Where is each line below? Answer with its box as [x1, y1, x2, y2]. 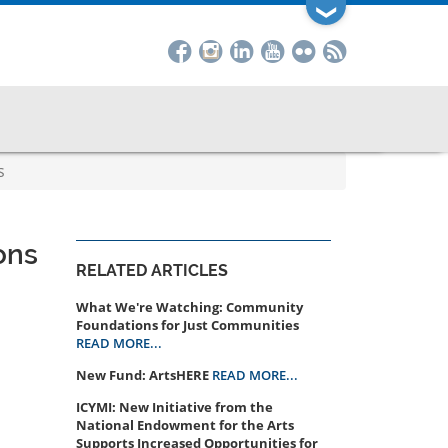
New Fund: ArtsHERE [76, 366, 209, 384]
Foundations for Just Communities [76, 316, 299, 334]
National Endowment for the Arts [76, 416, 294, 434]
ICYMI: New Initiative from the [76, 398, 273, 416]
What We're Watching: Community [76, 298, 303, 316]
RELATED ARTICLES [76, 261, 228, 280]
